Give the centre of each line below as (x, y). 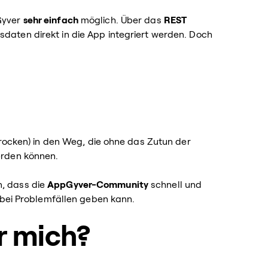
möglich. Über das (121, 20)
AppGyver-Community (98, 185)
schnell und (175, 185)
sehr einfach (51, 20)
